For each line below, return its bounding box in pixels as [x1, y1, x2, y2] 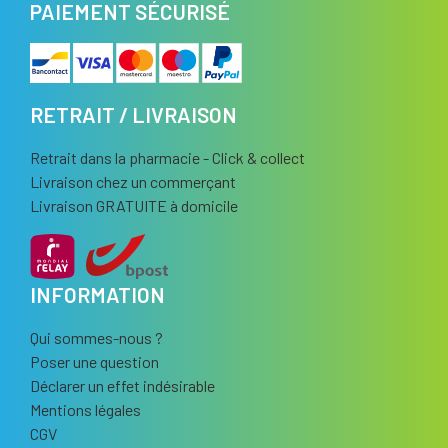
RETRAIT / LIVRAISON [30, 102, 237, 128]
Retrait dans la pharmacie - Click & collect [30, 148, 305, 168]
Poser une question [30, 352, 159, 372]
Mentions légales [30, 400, 141, 420]
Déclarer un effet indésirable [30, 376, 215, 396]
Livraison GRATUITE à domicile [30, 196, 238, 216]
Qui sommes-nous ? [30, 328, 163, 348]
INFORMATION [30, 282, 165, 308]
